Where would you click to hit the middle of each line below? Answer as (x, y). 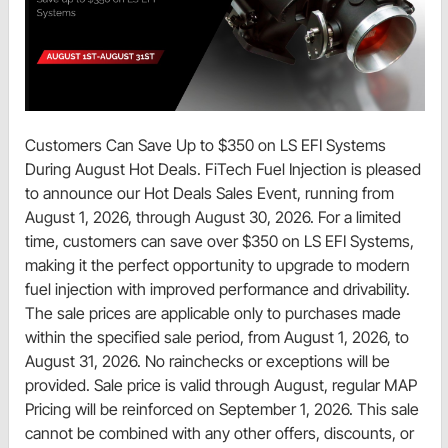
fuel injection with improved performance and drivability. (217, 289)
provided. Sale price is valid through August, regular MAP (221, 385)
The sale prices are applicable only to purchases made (213, 313)
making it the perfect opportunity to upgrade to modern (217, 265)
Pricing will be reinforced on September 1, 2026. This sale (222, 409)
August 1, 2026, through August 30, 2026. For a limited (213, 217)
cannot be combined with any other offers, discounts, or (219, 433)
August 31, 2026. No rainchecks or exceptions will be (207, 361)
